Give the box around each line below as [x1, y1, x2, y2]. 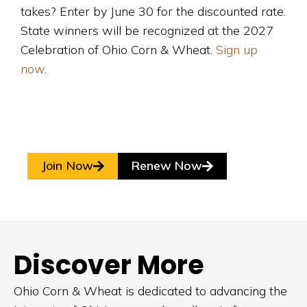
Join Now [41, 157, 93, 173]
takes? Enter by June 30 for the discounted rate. [21, 3, 286, 19]
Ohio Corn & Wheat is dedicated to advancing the [14, 282, 287, 299]
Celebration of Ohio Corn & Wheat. [21, 41, 216, 58]
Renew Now [132, 157, 202, 173]
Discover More [14, 246, 204, 283]
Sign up [216, 41, 258, 58]
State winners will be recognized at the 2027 [21, 22, 273, 38]
